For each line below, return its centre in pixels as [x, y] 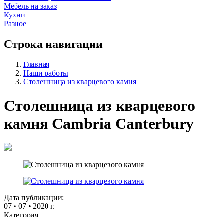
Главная [36, 64]
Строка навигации [53, 44]
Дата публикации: [34, 198]
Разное [15, 23]
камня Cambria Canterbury [99, 123]
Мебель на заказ [30, 6]
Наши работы [46, 73]
